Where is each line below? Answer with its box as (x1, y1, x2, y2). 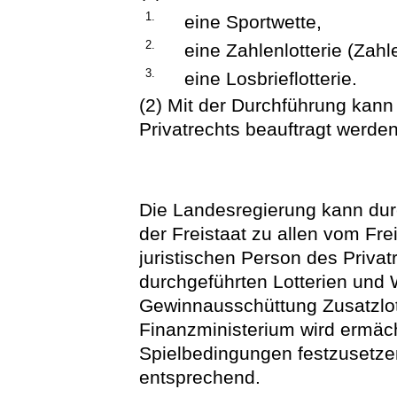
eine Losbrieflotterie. (184, 67, 358, 89)
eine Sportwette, (184, 11, 323, 32)
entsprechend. (139, 367, 261, 388)
